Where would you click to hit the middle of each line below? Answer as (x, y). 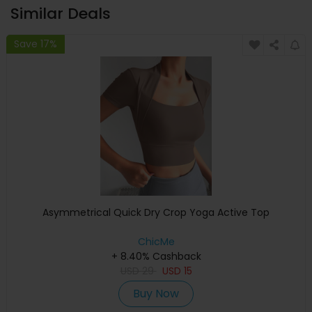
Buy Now (156, 294)
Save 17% (36, 44)
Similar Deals (61, 14)
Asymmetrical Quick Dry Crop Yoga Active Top (156, 213)
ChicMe (156, 242)
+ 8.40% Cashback (156, 257)
